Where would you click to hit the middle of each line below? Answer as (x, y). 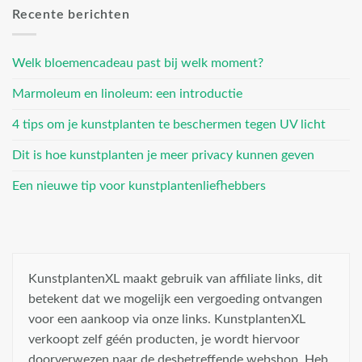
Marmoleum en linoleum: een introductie (127, 94)
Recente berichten (71, 14)
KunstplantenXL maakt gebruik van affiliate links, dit (175, 279)
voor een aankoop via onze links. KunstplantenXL (167, 320)
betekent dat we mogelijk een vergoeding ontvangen (175, 299)
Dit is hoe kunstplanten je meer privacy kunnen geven (163, 156)
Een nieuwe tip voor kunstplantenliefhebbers (139, 186)
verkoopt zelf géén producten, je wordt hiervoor (164, 340)
